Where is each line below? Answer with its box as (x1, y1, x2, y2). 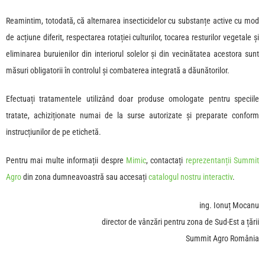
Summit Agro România (186, 234, 259, 244)
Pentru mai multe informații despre (6, 156, 126, 166)
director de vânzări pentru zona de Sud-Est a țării (102, 217, 259, 227)
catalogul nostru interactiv (148, 172, 232, 182)
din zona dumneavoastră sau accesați (21, 172, 148, 182)
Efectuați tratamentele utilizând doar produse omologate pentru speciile (6, 94, 259, 104)
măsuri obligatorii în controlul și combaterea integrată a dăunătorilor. (6, 66, 230, 76)
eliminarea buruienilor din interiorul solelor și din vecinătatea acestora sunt (6, 49, 259, 59)
